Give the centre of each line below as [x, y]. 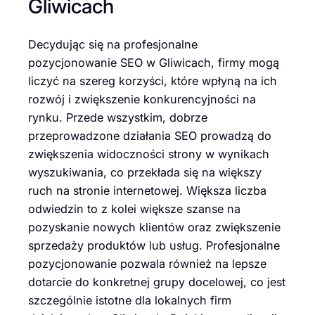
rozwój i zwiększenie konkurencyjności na [142, 99]
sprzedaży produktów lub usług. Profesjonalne [154, 246]
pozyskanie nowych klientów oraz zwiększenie [154, 227]
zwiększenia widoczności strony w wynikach [149, 154]
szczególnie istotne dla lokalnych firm [130, 301]
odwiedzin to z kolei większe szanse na [134, 209]
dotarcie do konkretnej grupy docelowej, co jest [157, 282]
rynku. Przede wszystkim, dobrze [118, 118]
